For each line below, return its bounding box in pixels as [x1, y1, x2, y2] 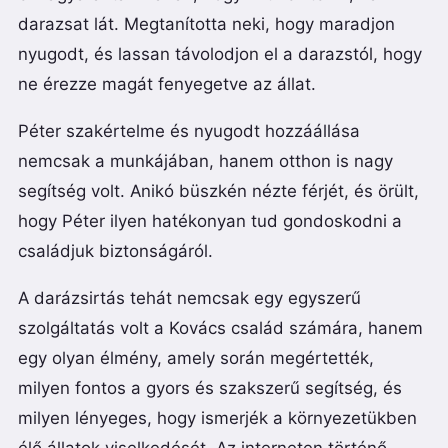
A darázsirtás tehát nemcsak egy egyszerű [18, 288, 361, 309]
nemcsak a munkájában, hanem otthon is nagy [18, 151, 393, 172]
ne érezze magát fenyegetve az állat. [18, 74, 316, 95]
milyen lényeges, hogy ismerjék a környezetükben [18, 408, 417, 429]
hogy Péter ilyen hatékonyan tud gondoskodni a [18, 211, 402, 232]
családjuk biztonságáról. [18, 241, 213, 262]
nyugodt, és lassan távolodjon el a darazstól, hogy [18, 44, 422, 65]
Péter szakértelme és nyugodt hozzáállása [18, 121, 360, 142]
